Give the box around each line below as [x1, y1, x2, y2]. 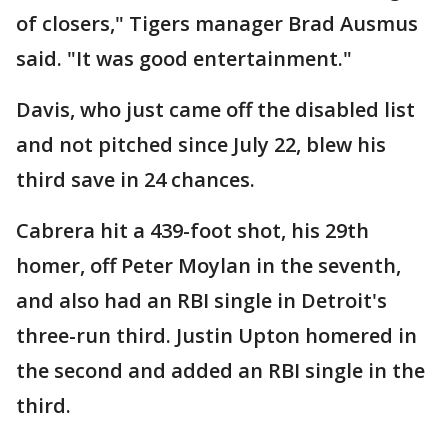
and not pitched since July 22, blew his [16, 131, 386, 159]
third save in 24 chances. [16, 166, 255, 194]
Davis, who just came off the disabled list [16, 96, 415, 124]
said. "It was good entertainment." [16, 45, 352, 73]
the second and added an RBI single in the [16, 357, 425, 385]
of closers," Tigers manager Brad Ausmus [16, 10, 418, 38]
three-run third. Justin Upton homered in [16, 322, 417, 350]
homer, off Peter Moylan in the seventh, [16, 252, 401, 280]
